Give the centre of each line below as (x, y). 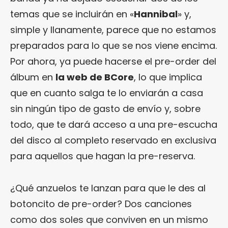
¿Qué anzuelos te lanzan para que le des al (108, 188)
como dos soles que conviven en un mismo (109, 219)
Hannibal (156, 14)
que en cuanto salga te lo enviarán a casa (107, 93)
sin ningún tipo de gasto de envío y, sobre (105, 108)
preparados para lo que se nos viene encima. (113, 45)
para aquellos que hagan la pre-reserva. (103, 156)
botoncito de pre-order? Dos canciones (101, 204)
